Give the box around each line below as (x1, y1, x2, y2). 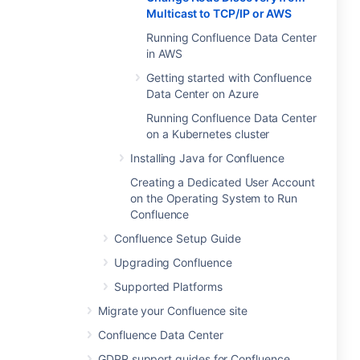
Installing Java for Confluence (130, 151, 284, 165)
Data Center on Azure (146, 87, 259, 100)
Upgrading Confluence (114, 256, 232, 269)
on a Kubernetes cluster (146, 127, 270, 141)
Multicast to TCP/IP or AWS (146, 6, 292, 20)
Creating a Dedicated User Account (130, 175, 315, 189)
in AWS (146, 47, 182, 60)
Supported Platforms (114, 280, 223, 293)
